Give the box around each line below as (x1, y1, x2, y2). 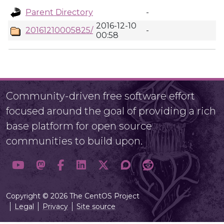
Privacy (42, 202, 68, 211)
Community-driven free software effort (6, 90, 195, 102)
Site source (76, 202, 115, 211)
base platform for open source (6, 120, 152, 132)
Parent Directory (25, 7, 93, 17)
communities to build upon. (6, 135, 142, 147)
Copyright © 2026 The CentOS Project (6, 191, 139, 200)
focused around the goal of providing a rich (6, 105, 216, 117)
